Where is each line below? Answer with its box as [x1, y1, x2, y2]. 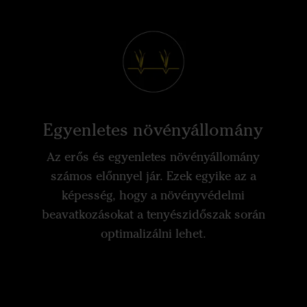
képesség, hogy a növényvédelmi [62, 188, 245, 204]
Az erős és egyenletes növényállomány [47, 149, 260, 165]
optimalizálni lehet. [100, 226, 206, 242]
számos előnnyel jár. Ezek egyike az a [50, 169, 256, 184]
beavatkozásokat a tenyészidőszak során [41, 207, 265, 223]
